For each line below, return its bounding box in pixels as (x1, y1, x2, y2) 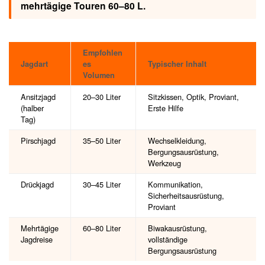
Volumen (83, 69, 115, 81)
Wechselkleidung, (148, 135, 206, 147)
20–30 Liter (83, 91, 121, 103)
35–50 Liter (83, 135, 121, 147)
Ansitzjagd (21, 91, 56, 103)
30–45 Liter (83, 179, 121, 190)
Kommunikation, (148, 179, 203, 190)
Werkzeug (148, 157, 181, 169)
